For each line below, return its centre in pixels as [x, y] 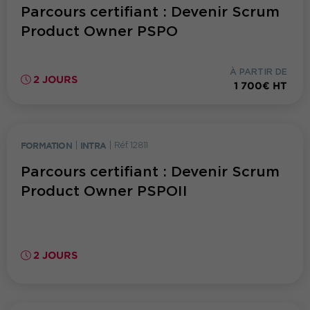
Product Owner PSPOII [104, 191]
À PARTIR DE [259, 72]
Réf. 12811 [131, 145]
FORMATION [46, 145]
